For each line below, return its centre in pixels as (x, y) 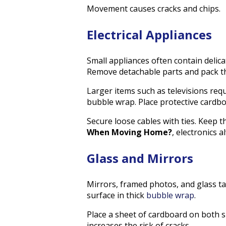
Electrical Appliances (149, 34)
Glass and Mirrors (140, 158)
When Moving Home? (129, 132)
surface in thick (117, 195)
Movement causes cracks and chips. (154, 8)
